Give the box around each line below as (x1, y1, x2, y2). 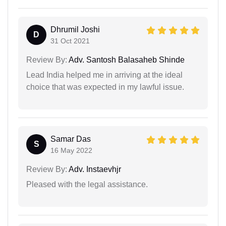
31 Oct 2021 (50, 36, 90, 45)
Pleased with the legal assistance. (26, 180, 148, 189)
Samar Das (50, 134, 91, 143)
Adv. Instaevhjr (67, 164, 121, 174)
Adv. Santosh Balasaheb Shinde (67, 55, 185, 64)
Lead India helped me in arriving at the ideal (26, 70, 183, 79)
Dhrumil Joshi (50, 25, 100, 34)
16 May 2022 (50, 146, 92, 154)
